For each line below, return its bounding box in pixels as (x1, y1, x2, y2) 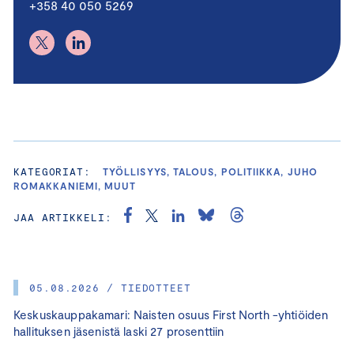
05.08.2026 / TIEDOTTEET (29, 281, 191, 294)
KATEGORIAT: (13, 164, 92, 178)
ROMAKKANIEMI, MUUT (13, 179, 137, 191)
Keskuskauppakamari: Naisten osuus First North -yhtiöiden (13, 307, 329, 322)
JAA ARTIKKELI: (13, 210, 112, 224)
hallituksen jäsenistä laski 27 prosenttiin (13, 323, 224, 338)
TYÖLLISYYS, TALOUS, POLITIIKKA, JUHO (103, 165, 318, 177)
